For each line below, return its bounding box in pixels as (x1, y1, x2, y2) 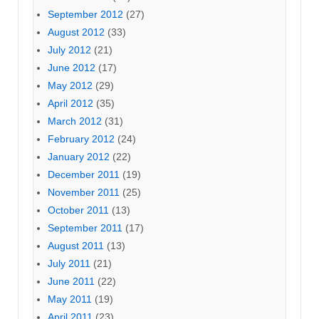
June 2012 (48, 62, 95, 74)
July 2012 (48, 44, 91, 56)
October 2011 (48, 204, 109, 216)
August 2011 (48, 240, 104, 252)
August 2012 (48, 26, 105, 38)
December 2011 (48, 169, 120, 181)
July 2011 (48, 258, 90, 270)
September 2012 (48, 9, 123, 21)
